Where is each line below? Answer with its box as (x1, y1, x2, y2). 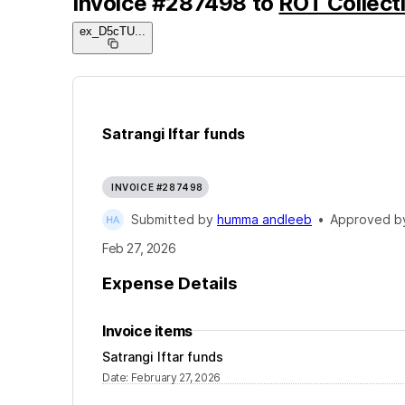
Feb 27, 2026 (102, 240, 176, 257)
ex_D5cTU (80, 24, 135, 38)
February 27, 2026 (130, 370, 221, 384)
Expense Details (102, 272, 238, 294)
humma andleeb (217, 212, 312, 228)
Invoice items (102, 321, 193, 340)
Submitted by (131, 212, 217, 228)
